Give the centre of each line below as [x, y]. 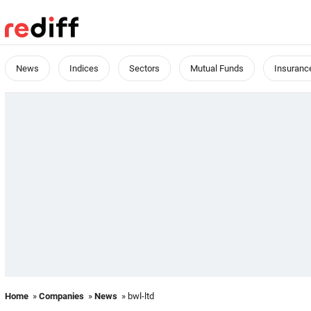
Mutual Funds [217, 68]
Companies [61, 296]
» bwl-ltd [136, 296]
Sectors [144, 68]
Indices [84, 68]
